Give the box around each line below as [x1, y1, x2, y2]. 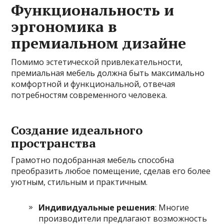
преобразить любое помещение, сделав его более [11, 165, 211, 176]
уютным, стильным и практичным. [11, 176, 148, 187]
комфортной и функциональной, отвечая [11, 78, 175, 89]
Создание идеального [11, 121, 143, 138]
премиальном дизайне [11, 32, 186, 53]
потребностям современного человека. [11, 89, 167, 100]
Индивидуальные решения [38, 201, 155, 213]
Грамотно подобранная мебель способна [11, 154, 174, 165]
